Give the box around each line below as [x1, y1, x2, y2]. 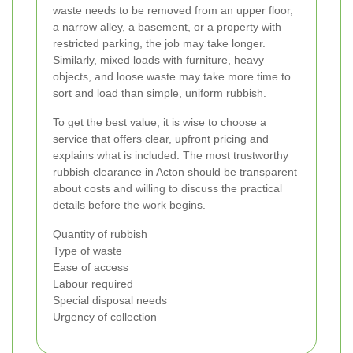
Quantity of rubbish [53, 228, 147, 241]
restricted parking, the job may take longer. [53, 37, 266, 50]
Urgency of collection [53, 310, 157, 324]
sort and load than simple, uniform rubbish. [53, 87, 266, 100]
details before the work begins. [53, 199, 206, 212]
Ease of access [53, 261, 128, 274]
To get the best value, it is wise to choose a [53, 116, 266, 129]
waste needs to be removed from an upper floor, [53, 4, 293, 17]
